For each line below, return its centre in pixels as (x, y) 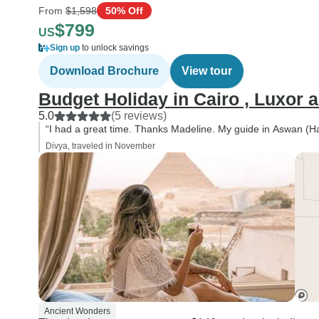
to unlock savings (114, 48)
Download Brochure (104, 71)
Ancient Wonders (77, 311)
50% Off (124, 10)
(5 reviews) (139, 116)
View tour (207, 71)
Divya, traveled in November (100, 146)
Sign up (65, 48)
